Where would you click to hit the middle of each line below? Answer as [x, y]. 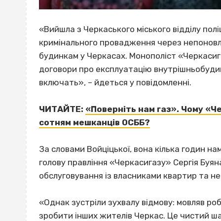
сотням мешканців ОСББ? [94, 123]
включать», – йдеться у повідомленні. [115, 82]
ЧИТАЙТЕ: [62, 109]
